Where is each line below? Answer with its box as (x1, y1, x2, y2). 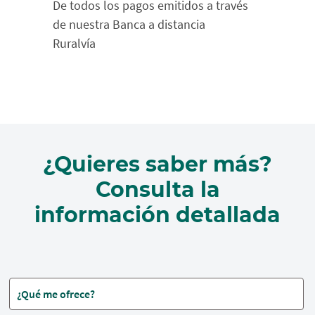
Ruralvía (53, 35, 96, 51)
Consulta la (95, 176, 220, 202)
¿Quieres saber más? (43, 151, 272, 177)
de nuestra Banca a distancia (53, 16, 205, 32)
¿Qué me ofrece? (17, 287, 96, 301)
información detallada (34, 202, 281, 228)
